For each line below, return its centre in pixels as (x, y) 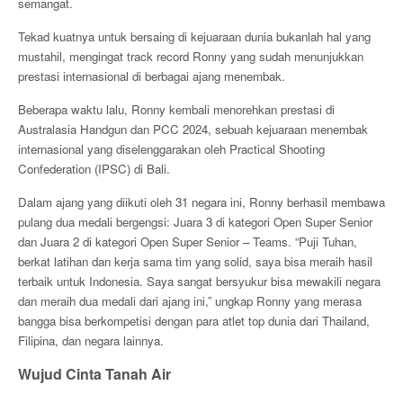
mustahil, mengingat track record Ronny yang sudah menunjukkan (191, 56)
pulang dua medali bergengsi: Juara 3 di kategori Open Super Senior (195, 222)
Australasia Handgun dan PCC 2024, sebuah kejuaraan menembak (193, 129)
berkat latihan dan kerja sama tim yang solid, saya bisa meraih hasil (195, 261)
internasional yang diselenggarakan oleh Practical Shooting (171, 149)
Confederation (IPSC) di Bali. (96, 169)
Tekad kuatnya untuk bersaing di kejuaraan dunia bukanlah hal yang (194, 36)
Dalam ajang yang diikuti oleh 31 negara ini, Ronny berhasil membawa (201, 202)
